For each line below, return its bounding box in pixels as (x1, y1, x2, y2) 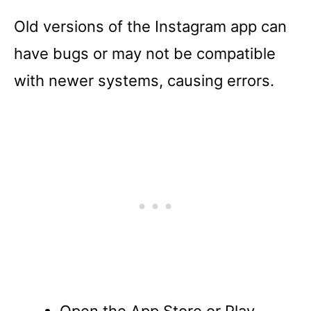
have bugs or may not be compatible (14, 44, 276, 62)
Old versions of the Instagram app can (14, 17, 287, 35)
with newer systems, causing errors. (14, 71, 274, 90)
